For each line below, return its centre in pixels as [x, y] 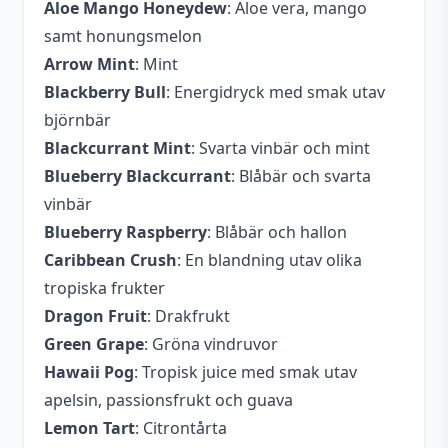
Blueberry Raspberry [125, 232]
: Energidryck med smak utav [275, 92]
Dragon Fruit [95, 316]
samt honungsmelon [123, 36]
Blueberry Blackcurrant [137, 176]
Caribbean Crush [110, 260]
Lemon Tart [89, 428]
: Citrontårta [181, 428]
